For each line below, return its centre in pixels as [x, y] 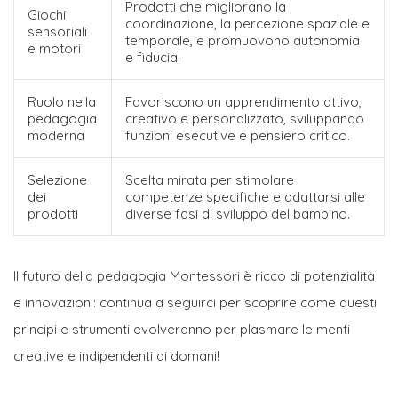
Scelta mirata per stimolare [210, 179]
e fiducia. [153, 57]
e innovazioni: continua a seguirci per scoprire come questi [195, 302]
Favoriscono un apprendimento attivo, [243, 101]
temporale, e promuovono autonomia [243, 40]
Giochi [47, 14]
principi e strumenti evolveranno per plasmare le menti [182, 329]
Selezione [57, 179]
